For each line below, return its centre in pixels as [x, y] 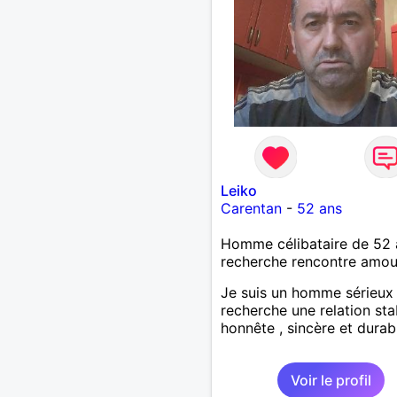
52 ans [319, 208]
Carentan [251, 208]
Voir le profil [331, 380]
